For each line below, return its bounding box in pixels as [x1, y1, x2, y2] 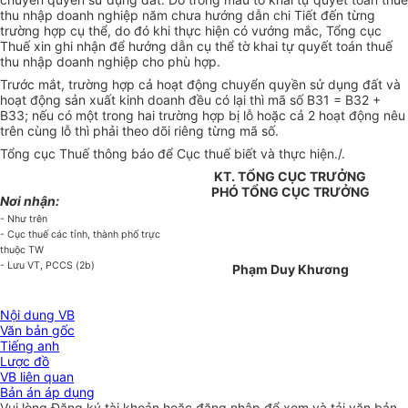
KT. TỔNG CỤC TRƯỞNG [214, 168, 366, 185]
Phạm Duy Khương [231, 261, 349, 278]
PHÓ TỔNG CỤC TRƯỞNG [210, 184, 370, 200]
